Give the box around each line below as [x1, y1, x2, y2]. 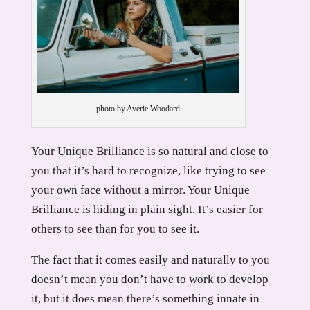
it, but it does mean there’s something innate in [30, 291, 259, 305]
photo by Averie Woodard [96, 103, 181, 113]
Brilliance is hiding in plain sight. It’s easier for [30, 202, 263, 216]
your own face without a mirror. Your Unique [30, 183, 250, 197]
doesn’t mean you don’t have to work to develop [30, 272, 268, 286]
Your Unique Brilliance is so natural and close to [30, 144, 268, 158]
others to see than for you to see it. [30, 221, 199, 235]
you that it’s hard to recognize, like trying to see [30, 163, 266, 177]
